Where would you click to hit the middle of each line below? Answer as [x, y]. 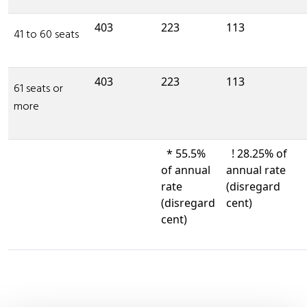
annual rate [256, 170]
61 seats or [38, 89]
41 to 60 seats [46, 35]
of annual [186, 170]
